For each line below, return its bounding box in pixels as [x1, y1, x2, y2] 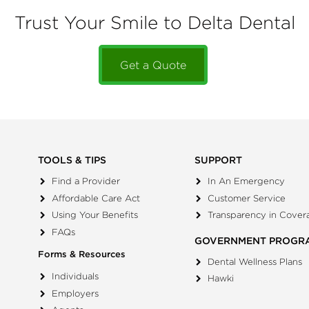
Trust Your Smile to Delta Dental [14, 12, 295, 34]
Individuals [51, 270, 99, 283]
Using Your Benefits [51, 209, 138, 221]
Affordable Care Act [51, 192, 140, 204]
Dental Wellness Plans [208, 255, 303, 268]
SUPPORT [195, 153, 243, 166]
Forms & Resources [38, 248, 126, 261]
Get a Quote [120, 58, 186, 72]
